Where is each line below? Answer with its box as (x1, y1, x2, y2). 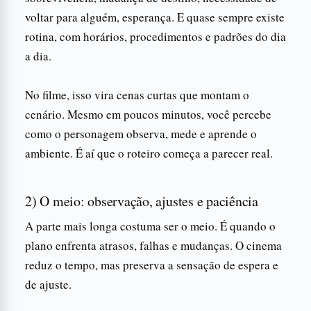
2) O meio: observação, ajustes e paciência (25, 191, 258, 210)
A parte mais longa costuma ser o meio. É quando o (25, 217, 276, 234)
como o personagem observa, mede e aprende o (25, 125, 257, 142)
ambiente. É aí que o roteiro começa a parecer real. (25, 144, 273, 161)
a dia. (25, 47, 51, 64)
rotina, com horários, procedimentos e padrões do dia (25, 28, 286, 44)
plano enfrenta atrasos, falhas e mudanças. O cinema (25, 237, 282, 253)
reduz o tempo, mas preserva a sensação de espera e (25, 256, 278, 273)
